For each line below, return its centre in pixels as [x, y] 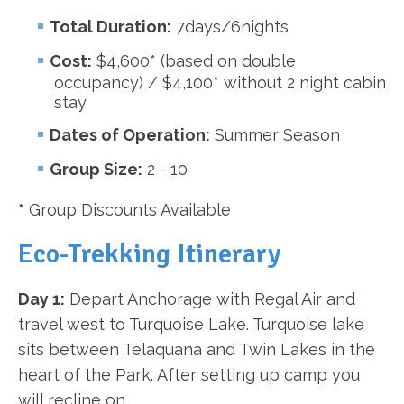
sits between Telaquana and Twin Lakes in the [197, 349]
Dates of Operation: [130, 135]
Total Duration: [111, 27]
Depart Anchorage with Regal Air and [210, 299]
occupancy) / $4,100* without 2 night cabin [220, 83]
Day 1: [41, 299]
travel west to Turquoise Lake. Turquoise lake [191, 324]
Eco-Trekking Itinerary [149, 254]
